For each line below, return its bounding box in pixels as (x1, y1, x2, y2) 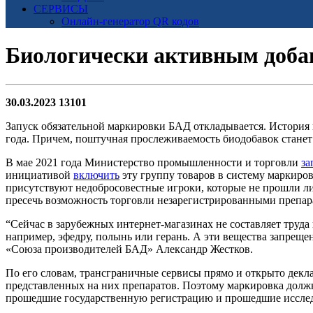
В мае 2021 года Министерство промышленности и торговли (6, 156, 301, 168)
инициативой (6, 168, 73, 181)
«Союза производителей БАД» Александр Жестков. (6, 242, 256, 255)
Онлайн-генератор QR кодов (61, 15, 199, 27)
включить (73, 168, 119, 181)
